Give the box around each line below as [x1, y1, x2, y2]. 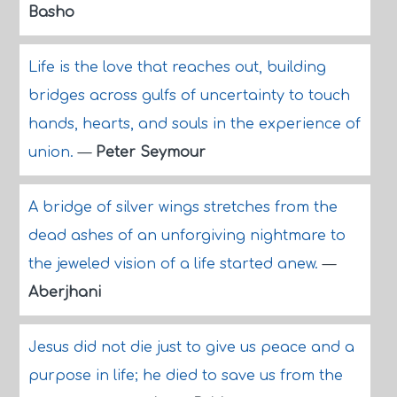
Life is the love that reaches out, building [27, 59, 326, 75]
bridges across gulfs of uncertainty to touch [27, 88, 350, 104]
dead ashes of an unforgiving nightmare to [27, 228, 346, 244]
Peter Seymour [95, 144, 206, 160]
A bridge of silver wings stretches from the [27, 199, 338, 215]
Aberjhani [27, 284, 101, 300]
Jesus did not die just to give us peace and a [27, 339, 354, 355]
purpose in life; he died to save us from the [27, 368, 343, 384]
